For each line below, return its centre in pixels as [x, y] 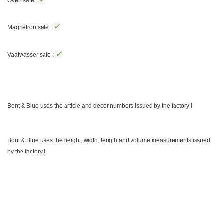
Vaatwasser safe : [31, 55]
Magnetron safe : [30, 28]
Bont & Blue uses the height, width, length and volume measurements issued [109, 141]
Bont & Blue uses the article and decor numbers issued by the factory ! [100, 105]
